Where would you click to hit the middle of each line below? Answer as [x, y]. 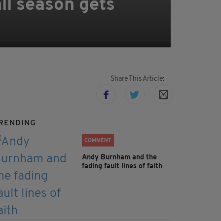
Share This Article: [137, 79]
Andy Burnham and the [119, 158]
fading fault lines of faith [122, 167]
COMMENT [98, 141]
